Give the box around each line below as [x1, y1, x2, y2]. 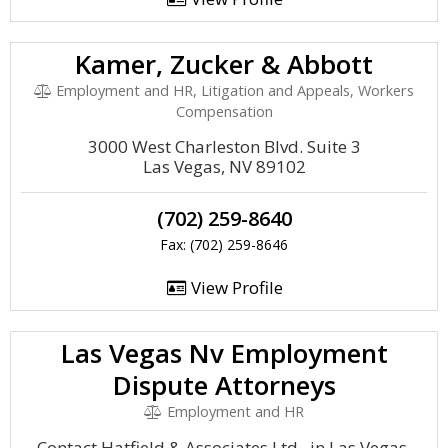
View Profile [186, 276, 283, 299]
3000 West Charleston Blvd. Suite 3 [87, 135, 361, 158]
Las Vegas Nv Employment [60, 335, 388, 371]
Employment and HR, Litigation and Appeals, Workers [52, 81, 415, 100]
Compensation [175, 102, 273, 121]
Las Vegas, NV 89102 [142, 155, 306, 178]
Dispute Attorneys [112, 367, 336, 403]
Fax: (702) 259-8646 [160, 235, 288, 254]
